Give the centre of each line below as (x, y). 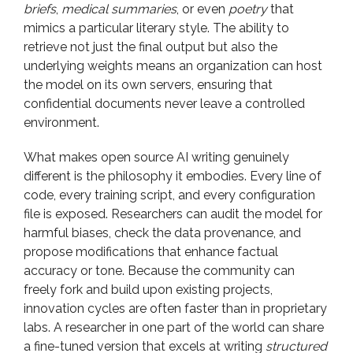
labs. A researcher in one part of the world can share (174, 327)
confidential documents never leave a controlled (164, 104)
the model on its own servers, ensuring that (148, 85)
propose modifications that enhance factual (151, 252)
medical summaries (119, 9)
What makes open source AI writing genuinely (156, 157)
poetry (248, 9)
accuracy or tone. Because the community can (159, 271)
